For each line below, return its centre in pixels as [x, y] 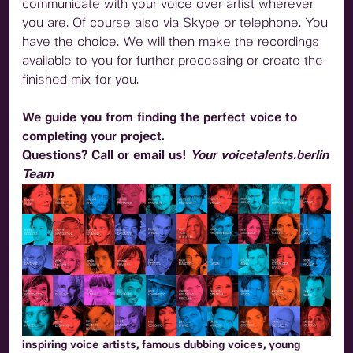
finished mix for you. [80, 79]
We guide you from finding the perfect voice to [160, 117]
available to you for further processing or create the [173, 60]
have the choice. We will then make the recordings [171, 41]
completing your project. [93, 136]
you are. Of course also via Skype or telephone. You [175, 22]
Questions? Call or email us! [104, 155]
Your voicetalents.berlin [259, 155]
